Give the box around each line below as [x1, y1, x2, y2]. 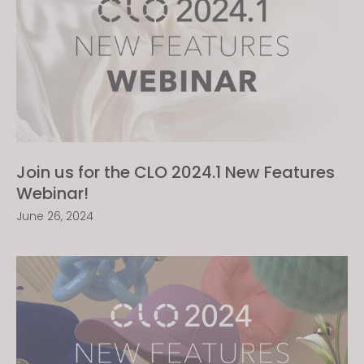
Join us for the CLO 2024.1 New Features [16, 161, 335, 184]
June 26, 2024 [16, 208, 93, 224]
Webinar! [16, 182, 89, 205]
